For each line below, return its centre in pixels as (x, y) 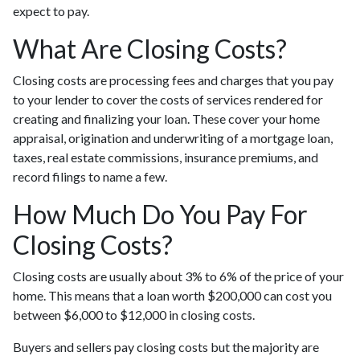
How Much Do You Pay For (160, 215)
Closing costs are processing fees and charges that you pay (173, 80)
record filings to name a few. (90, 177)
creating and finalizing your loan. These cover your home (166, 119)
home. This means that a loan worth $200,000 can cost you (172, 296)
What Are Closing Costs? (150, 49)
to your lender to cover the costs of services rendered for (168, 100)
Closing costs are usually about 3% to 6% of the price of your (178, 276)
